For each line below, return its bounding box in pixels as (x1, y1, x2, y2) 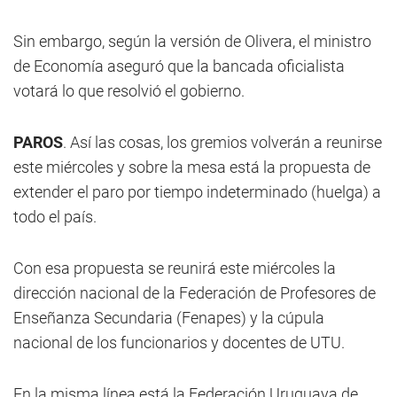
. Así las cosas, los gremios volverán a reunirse (63, 133, 382, 152)
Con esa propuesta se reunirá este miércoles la (13, 259, 336, 278)
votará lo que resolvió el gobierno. (13, 82, 245, 101)
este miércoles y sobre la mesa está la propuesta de (13, 158, 370, 177)
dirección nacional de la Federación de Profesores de (13, 284, 376, 303)
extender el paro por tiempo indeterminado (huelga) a (13, 183, 381, 202)
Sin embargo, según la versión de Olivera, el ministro (13, 32, 371, 51)
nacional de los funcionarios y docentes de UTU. (13, 333, 345, 353)
